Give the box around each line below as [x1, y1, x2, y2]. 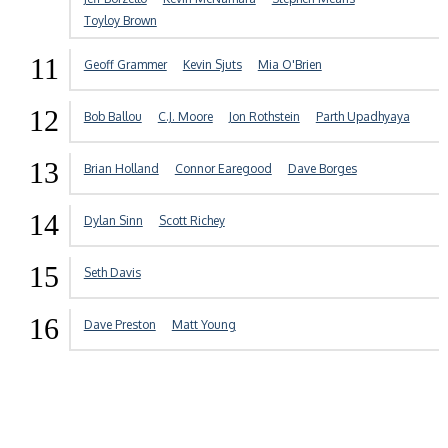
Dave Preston [83, 317, 156, 333]
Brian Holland [83, 161, 159, 177]
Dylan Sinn [83, 213, 143, 229]
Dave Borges [287, 161, 357, 177]
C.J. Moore [157, 109, 213, 125]
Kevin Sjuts [182, 57, 242, 73]
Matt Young [171, 317, 236, 333]
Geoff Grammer [83, 57, 167, 73]
